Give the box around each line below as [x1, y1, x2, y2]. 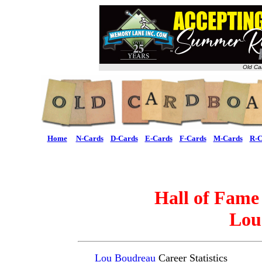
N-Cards [75, 134, 104, 143]
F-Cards [179, 134, 206, 143]
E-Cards [144, 134, 173, 143]
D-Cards [110, 134, 138, 143]
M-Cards [213, 134, 243, 143]
